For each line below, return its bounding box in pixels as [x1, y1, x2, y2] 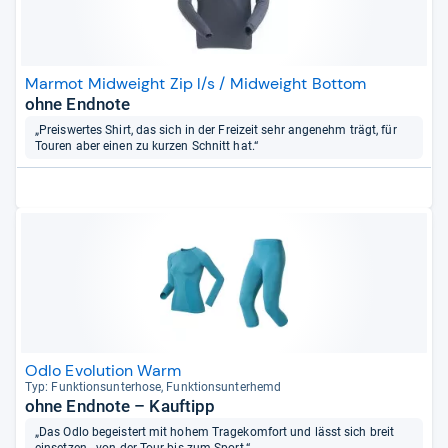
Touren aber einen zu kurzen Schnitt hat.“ [35, 138, 258, 153]
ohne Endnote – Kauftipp [25, 396, 216, 417]
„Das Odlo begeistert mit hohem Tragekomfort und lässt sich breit [35, 425, 395, 440]
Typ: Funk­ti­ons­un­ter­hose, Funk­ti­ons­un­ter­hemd [25, 380, 282, 395]
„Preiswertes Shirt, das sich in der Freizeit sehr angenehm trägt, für [35, 122, 397, 137]
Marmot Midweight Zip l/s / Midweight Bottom [25, 72, 367, 94]
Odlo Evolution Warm [25, 360, 181, 382]
